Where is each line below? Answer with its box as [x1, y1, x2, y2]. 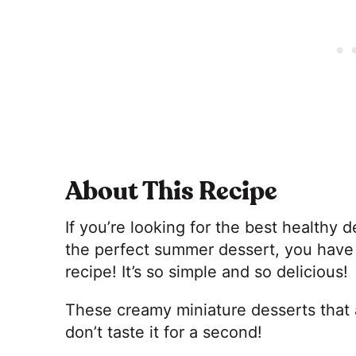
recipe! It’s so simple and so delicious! [65, 261, 348, 281]
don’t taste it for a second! [65, 322, 267, 342]
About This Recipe [65, 178, 277, 204]
